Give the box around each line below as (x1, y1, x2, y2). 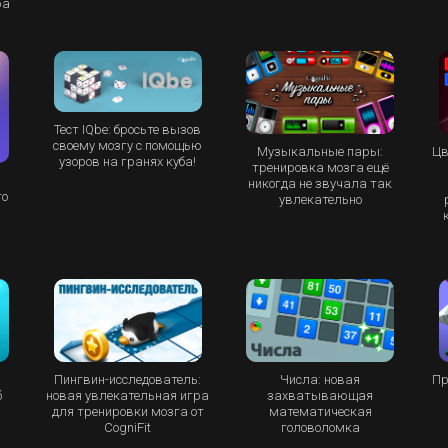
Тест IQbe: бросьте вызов (54, 122, 202, 138)
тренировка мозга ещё (251, 159, 389, 175)
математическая (268, 404, 372, 420)
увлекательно (278, 191, 362, 207)
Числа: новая (280, 372, 361, 388)
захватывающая (267, 388, 374, 404)
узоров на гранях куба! (59, 154, 197, 170)
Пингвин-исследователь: (54, 372, 202, 388)
